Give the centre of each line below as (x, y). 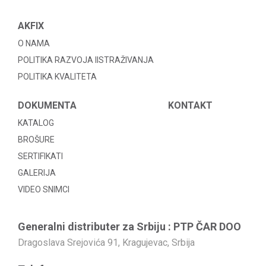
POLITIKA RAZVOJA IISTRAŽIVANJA (86, 60)
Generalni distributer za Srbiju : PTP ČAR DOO (129, 227)
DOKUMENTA (47, 105)
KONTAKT (190, 105)
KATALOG (36, 123)
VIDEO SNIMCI (44, 189)
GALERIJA (37, 173)
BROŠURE (36, 140)
